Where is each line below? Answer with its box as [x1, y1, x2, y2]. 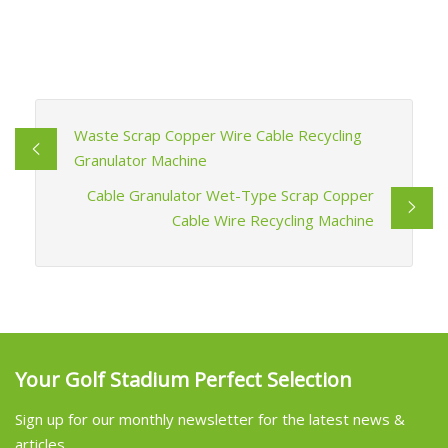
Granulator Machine [73, 149, 207, 170]
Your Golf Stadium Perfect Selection [15, 366, 352, 394]
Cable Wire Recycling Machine [172, 209, 375, 230]
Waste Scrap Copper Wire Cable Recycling [73, 124, 362, 145]
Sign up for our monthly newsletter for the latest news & [15, 409, 405, 430]
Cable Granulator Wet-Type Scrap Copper [87, 184, 375, 205]
